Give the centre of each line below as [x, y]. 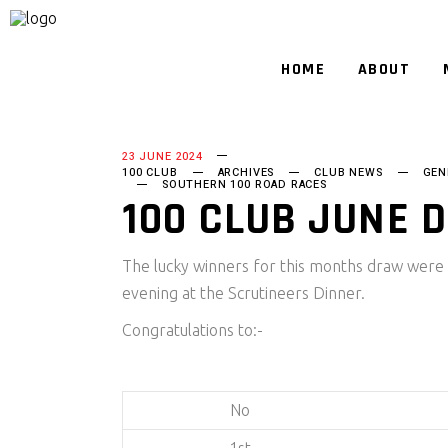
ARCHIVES [246, 172]
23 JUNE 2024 [162, 156]
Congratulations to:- [192, 330]
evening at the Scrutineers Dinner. [243, 293]
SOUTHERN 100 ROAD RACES [244, 184]
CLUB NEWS [348, 172]
